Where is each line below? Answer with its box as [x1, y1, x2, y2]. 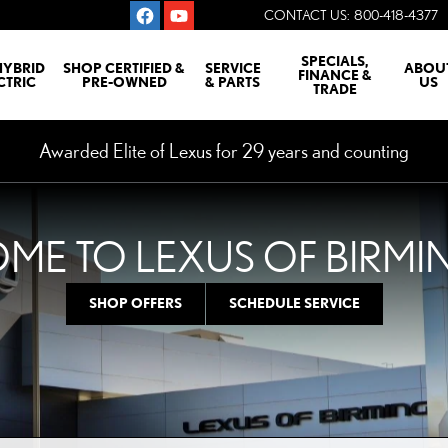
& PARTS [205, 74, 260, 90]
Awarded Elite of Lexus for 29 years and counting [39, 139, 409, 162]
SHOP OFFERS [88, 295, 182, 312]
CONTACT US [264, 7, 347, 23]
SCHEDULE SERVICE [228, 295, 360, 312]
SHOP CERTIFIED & [63, 60, 186, 76]
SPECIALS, [300, 53, 369, 69]
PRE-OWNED [81, 74, 167, 90]
